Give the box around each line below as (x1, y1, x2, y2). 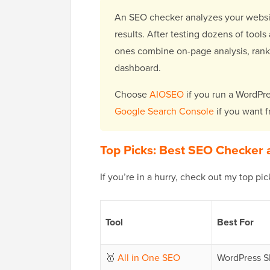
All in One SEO (118, 251, 180, 265)
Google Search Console (115, 104, 214, 119)
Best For (217, 215, 254, 230)
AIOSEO (149, 87, 184, 102)
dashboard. (115, 61, 161, 75)
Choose (115, 87, 149, 102)
